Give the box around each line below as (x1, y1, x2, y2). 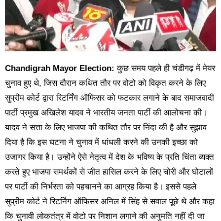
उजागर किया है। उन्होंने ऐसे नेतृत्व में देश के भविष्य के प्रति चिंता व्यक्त (4, 152, 214, 162)
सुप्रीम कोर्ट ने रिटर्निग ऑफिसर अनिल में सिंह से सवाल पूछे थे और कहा (4, 197, 215, 207)
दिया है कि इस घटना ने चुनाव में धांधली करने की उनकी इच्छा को (4, 138, 198, 147)
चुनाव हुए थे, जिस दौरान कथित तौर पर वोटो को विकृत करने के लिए (4, 78, 206, 88)
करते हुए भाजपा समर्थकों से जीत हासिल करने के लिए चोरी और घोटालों (4, 167, 213, 177)
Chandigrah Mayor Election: (10, 64, 114, 74)
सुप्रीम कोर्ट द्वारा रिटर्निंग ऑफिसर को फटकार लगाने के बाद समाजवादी (4, 93, 214, 103)
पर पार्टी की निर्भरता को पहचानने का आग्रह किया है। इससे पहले (4, 182, 196, 192)
